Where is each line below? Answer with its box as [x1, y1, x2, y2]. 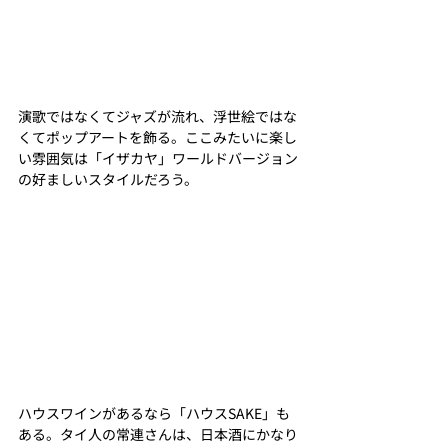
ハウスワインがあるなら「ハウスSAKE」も [18, 402, 290, 423]
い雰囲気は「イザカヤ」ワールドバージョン [18, 147, 298, 168]
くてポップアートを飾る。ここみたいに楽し [18, 126, 297, 147]
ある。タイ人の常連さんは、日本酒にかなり [18, 423, 298, 444]
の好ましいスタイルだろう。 [18, 168, 198, 189]
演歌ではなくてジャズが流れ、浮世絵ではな [18, 105, 297, 126]
